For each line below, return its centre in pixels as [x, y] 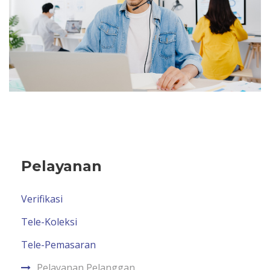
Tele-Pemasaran [58, 245]
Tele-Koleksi [49, 222]
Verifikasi [42, 199]
